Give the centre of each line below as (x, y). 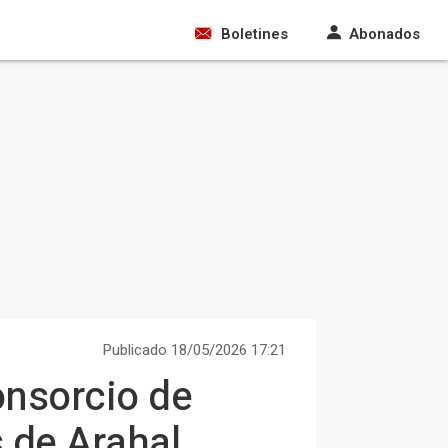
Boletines (254, 34)
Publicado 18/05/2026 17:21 (194, 350)
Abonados (384, 34)
